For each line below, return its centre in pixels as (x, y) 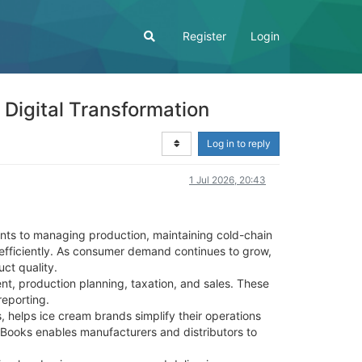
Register (204, 36)
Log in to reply (239, 143)
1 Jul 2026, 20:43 (227, 180)
